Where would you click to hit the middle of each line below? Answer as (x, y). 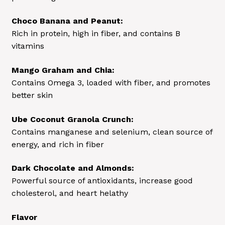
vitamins (28, 46)
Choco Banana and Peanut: (67, 21)
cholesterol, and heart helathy (70, 193)
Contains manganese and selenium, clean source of (112, 132)
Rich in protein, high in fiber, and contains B (96, 34)
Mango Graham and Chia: (63, 70)
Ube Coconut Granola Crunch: (72, 119)
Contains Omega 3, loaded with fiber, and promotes (111, 82)
